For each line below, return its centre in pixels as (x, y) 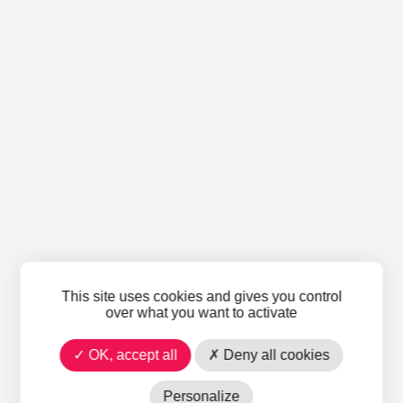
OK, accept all (131, 355)
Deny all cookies (275, 355)
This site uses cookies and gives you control (201, 296)
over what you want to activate (201, 312)
